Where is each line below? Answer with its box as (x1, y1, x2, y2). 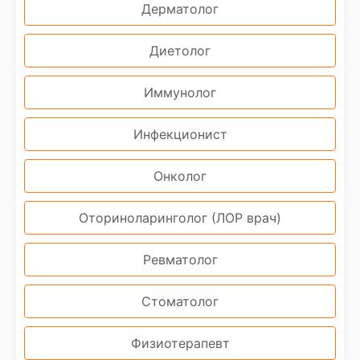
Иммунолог (144, 84, 216, 100)
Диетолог (149, 43, 211, 59)
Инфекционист (133, 126, 227, 142)
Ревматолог (142, 252, 218, 268)
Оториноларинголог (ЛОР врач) (79, 210, 281, 226)
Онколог (153, 168, 207, 184)
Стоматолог (141, 293, 219, 309)
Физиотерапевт (130, 335, 230, 351)
